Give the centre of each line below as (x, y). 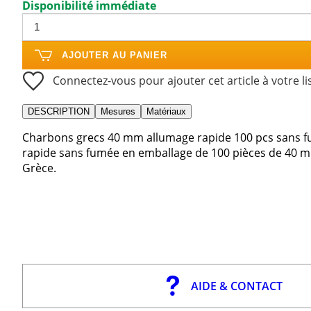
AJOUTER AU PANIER (115, 55)
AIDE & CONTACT (236, 286)
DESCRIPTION (59, 111)
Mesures (118, 111)
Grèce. (39, 168)
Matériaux (166, 111)
